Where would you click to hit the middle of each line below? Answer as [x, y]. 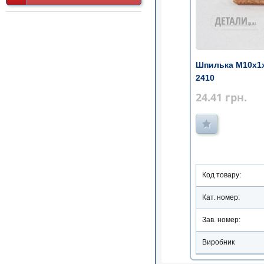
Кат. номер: [221, 198]
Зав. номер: [221, 220]
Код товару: [222, 175]
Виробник [218, 242]
